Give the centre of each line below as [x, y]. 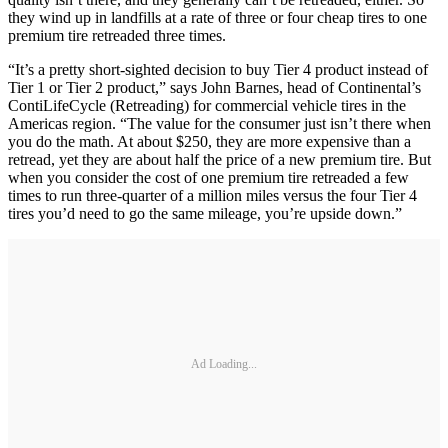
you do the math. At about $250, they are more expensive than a [209, 142]
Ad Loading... [224, 363]
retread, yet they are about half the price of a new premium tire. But [219, 160]
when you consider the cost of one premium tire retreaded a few [208, 178]
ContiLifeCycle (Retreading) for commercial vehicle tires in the [207, 106]
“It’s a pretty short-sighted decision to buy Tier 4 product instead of [218, 70]
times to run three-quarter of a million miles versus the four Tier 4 [212, 196]
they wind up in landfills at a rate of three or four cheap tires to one [217, 18]
